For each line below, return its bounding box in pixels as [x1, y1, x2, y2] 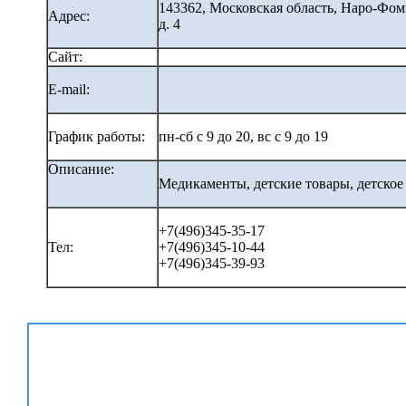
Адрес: [47, 7, 93, 24]
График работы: [47, 128, 149, 144]
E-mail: [47, 81, 93, 97]
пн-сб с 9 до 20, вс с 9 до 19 [158, 128, 332, 144]
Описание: [47, 160, 118, 177]
